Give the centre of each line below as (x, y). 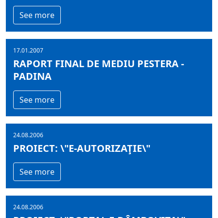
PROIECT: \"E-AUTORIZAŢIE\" (82, 148)
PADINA (32, 76)
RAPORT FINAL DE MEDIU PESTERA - (99, 64)
